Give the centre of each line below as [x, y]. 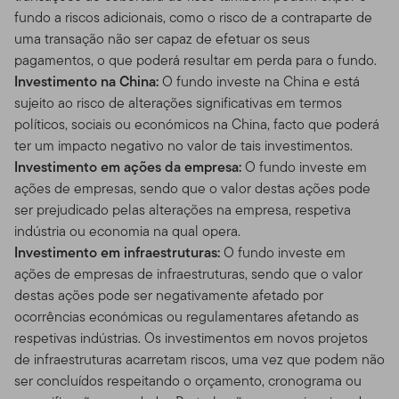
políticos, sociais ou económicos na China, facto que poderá [197, 124]
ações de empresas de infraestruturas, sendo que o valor [188, 273]
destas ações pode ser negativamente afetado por [169, 295]
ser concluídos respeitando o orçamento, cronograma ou [188, 380]
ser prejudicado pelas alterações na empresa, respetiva [183, 209]
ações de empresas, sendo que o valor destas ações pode [192, 188]
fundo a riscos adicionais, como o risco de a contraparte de [193, 17]
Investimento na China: [86, 81]
